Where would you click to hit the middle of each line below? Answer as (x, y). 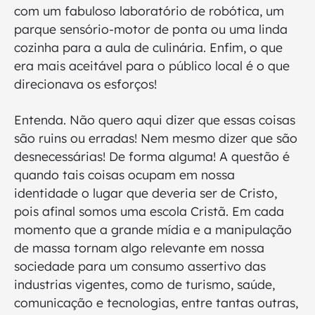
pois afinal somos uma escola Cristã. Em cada (149, 211)
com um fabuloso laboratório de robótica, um (149, 11)
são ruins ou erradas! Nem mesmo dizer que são (156, 138)
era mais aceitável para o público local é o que (152, 66)
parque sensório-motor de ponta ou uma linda (151, 29)
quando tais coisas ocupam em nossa (124, 175)
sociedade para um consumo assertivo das (140, 266)
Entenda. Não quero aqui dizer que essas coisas (155, 120)
